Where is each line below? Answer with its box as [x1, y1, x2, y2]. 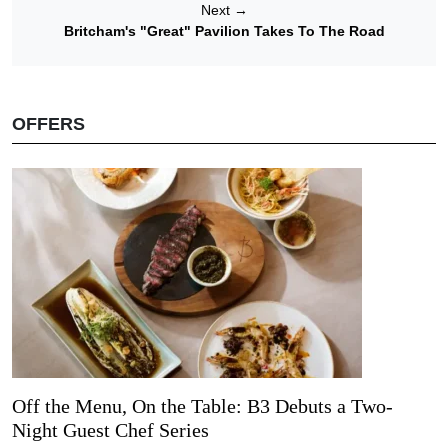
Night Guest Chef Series [12, 419, 209, 442]
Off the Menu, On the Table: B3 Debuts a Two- [12, 395, 393, 418]
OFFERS [12, 114, 85, 135]
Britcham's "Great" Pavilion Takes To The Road [63, 23, 385, 40]
